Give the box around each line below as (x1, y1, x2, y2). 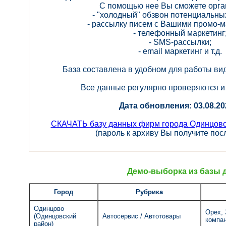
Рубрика (136, 188, 163, 196)
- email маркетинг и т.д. (138, 46, 222, 55)
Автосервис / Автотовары (102, 212, 181, 220)
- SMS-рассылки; (148, 37, 211, 46)
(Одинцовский (34, 212, 76, 220)
